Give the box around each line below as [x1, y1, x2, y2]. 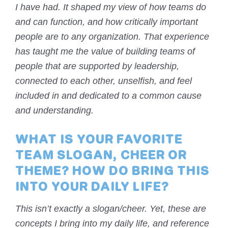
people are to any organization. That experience [15, 32, 209, 42]
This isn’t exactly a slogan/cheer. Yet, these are [15, 204, 206, 214]
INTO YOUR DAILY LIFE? [15, 182, 169, 194]
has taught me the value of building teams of [15, 46, 195, 57]
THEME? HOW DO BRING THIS [15, 166, 210, 179]
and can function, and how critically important [15, 17, 198, 27]
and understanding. [15, 105, 94, 116]
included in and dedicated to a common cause [15, 91, 202, 101]
